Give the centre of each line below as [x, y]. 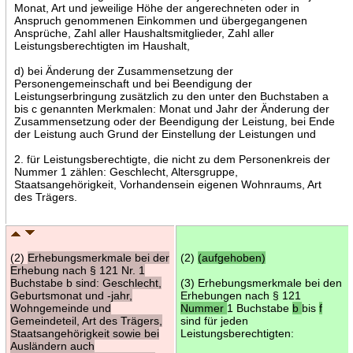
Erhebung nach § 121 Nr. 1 [77, 270]
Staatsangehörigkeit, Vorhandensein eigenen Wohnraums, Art [167, 184]
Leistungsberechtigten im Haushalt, [102, 45]
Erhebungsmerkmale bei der [98, 257]
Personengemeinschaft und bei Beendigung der [133, 83]
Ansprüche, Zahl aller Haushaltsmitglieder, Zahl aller [144, 33]
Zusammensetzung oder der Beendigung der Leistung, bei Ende [174, 121]
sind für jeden [214, 320]
